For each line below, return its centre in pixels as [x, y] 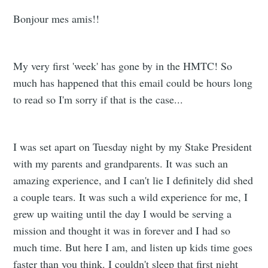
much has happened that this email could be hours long [133, 83]
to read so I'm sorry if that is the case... [98, 100]
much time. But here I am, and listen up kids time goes [133, 247]
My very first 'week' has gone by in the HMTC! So [123, 66]
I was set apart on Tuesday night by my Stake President [133, 147]
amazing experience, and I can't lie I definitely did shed [133, 180]
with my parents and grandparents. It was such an [121, 164]
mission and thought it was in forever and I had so [122, 231]
